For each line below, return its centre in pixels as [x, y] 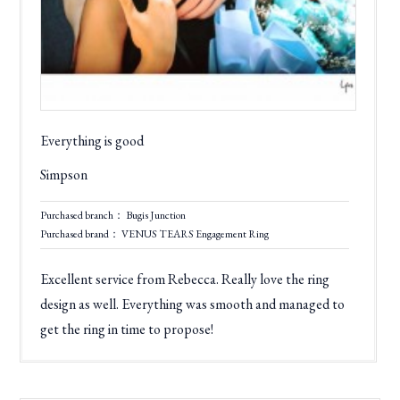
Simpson [64, 175]
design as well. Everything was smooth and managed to [193, 304]
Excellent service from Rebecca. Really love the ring [185, 279]
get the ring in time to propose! [127, 329]
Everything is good [92, 141]
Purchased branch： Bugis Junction [113, 216]
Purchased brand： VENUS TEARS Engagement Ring [155, 234]
